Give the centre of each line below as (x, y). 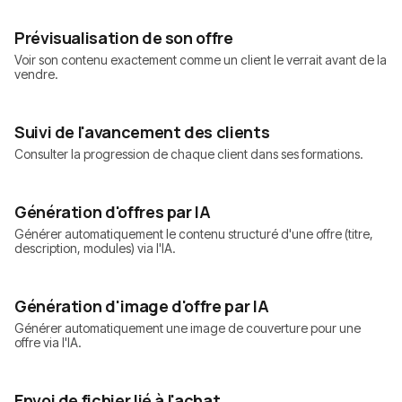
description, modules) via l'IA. (95, 249)
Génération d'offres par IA (113, 212)
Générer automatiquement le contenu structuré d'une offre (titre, (194, 234)
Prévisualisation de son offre (124, 38)
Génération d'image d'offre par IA (142, 306)
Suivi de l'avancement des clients (142, 132)
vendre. (36, 74)
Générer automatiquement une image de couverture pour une (188, 328)
